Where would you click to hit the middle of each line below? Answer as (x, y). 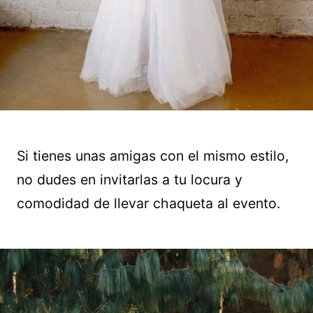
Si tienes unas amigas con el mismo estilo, (153, 156)
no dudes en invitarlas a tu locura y (130, 180)
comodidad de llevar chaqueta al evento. (148, 204)
